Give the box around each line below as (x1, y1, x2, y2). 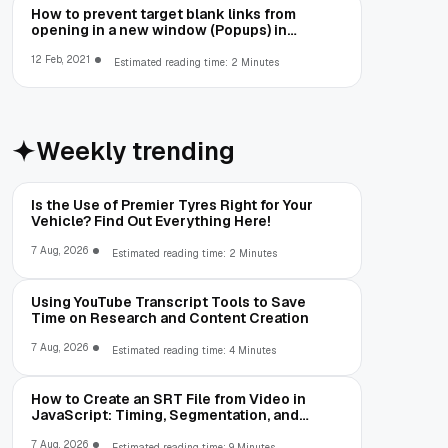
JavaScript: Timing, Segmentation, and (31, 405, 299, 424)
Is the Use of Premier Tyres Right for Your (31, 195, 313, 214)
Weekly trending (36, 134, 235, 167)
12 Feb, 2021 (31, 52, 90, 66)
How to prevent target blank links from (31, 4, 296, 23)
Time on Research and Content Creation (31, 308, 309, 327)
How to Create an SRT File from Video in (31, 389, 306, 408)
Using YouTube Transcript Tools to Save (31, 292, 306, 311)
